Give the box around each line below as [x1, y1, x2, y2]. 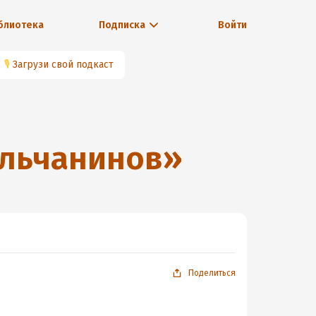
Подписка [98, 19, 145, 31]
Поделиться [188, 268, 236, 278]
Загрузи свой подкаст [13, 59, 114, 71]
